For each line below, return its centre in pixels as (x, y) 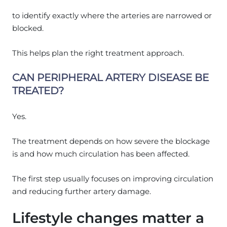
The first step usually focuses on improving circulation (113, 178)
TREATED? (38, 90)
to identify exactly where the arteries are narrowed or (112, 15)
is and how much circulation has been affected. (101, 154)
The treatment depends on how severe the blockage (111, 141)
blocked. (28, 28)
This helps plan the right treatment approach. (98, 53)
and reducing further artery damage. (82, 191)
